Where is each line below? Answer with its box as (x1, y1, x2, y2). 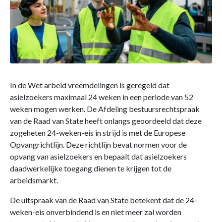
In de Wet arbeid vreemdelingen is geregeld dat (10, 80, 169, 90)
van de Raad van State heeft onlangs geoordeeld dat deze (10, 115, 202, 125)
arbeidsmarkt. (10, 175, 59, 185)
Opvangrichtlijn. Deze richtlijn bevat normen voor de (10, 139, 187, 149)
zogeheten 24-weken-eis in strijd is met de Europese (10, 127, 185, 137)
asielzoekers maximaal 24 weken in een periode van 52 (10, 92, 193, 102)
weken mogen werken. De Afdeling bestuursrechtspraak (10, 104, 200, 113)
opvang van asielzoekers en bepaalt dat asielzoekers (10, 151, 187, 161)
